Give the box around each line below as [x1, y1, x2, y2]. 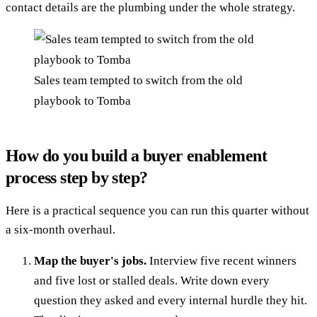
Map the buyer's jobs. [34, 253, 146, 267]
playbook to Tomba [34, 93, 131, 108]
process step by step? [6, 168, 148, 187]
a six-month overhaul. [6, 222, 115, 236]
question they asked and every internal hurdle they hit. [34, 293, 307, 307]
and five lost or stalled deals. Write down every [34, 273, 270, 287]
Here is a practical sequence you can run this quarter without [6, 203, 309, 217]
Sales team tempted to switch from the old [34, 73, 243, 87]
